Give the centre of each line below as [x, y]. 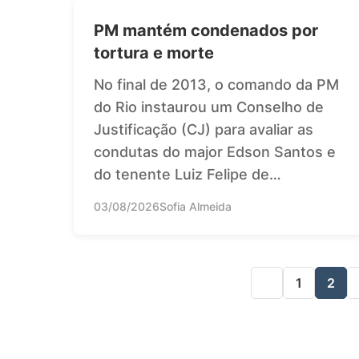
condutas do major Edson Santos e [215, 151]
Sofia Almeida [196, 206]
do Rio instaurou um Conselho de [209, 107]
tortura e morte [154, 52]
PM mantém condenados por [206, 30]
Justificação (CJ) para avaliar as [204, 129]
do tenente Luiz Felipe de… [188, 174]
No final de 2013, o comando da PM [216, 84]
